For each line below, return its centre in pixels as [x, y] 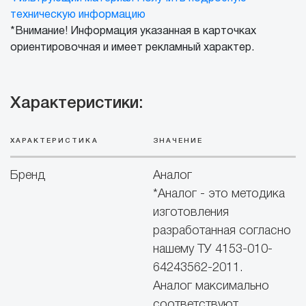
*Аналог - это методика [219, 194]
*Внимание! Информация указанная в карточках [133, 32]
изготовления [191, 213]
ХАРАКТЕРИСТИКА [54, 141]
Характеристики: [76, 104]
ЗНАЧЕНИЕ [178, 141]
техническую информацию [78, 15]
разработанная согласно [222, 231]
